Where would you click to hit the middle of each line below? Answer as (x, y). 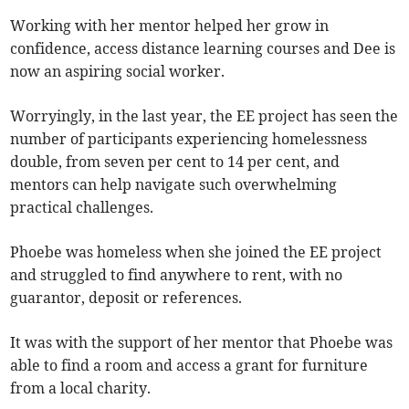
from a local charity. (81, 388)
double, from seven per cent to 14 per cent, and (175, 161)
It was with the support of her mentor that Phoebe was (202, 342)
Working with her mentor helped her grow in (170, 25)
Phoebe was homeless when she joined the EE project (196, 252)
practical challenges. (82, 207)
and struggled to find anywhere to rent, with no (177, 274)
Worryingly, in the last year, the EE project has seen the (204, 115)
